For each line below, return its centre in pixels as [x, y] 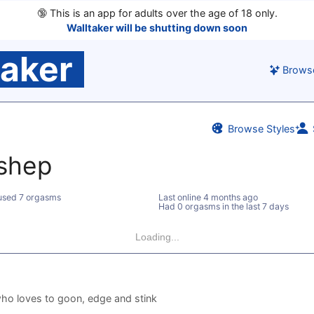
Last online [180, 197]
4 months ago [230, 197]
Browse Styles [260, 128]
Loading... [157, 237]
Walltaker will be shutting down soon [157, 28]
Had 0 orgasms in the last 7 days [223, 206]
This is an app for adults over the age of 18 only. [162, 13]
